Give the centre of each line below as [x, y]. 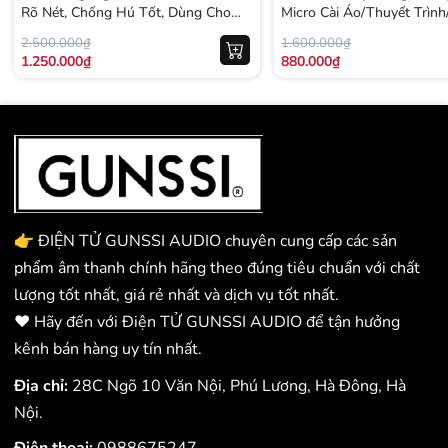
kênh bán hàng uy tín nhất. [108, 349]
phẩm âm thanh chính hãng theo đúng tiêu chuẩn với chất [217, 268]
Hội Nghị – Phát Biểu [86, 31]
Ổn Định [307, 50]
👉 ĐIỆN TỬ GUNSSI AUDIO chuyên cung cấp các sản [205, 241]
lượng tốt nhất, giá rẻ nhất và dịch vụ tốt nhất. [176, 295]
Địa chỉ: [43, 386]
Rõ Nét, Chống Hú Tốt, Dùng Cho [126, 12]
